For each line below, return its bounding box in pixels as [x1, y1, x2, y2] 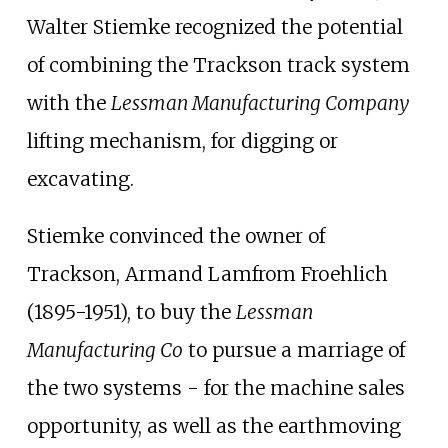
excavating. [26, 166, 134, 191]
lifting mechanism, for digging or [26, 128, 338, 153]
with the [26, 90, 111, 115]
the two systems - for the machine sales [26, 375, 405, 400]
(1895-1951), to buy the [26, 299, 236, 324]
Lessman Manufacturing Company [110, 90, 409, 115]
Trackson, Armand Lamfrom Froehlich [26, 261, 388, 286]
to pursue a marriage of [182, 337, 405, 362]
